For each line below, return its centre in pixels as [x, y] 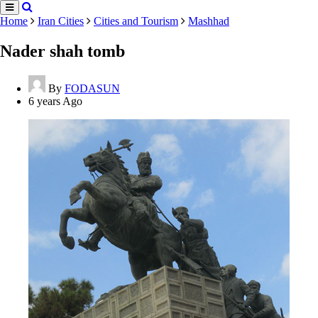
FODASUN [92, 88]
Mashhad [209, 21]
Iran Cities [61, 21]
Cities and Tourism [136, 21]
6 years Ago [55, 101]
